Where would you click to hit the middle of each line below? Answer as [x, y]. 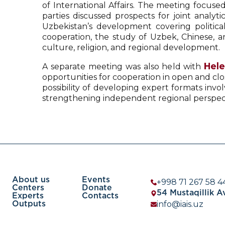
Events [96, 180]
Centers [28, 188]
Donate [97, 188]
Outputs [29, 204]
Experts [28, 196]
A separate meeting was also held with [123, 67]
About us [31, 180]
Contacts [100, 196]
